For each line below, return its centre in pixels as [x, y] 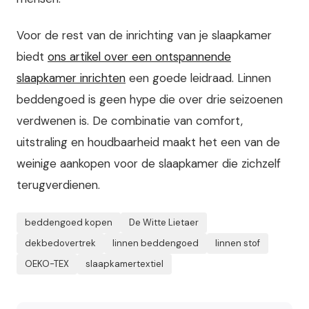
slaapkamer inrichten [71, 78]
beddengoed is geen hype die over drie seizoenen [150, 99]
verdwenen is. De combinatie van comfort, [130, 120]
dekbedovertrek [60, 243]
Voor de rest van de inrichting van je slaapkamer [144, 35]
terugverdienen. [58, 185]
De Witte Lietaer [164, 222]
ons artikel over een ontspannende [139, 56]
